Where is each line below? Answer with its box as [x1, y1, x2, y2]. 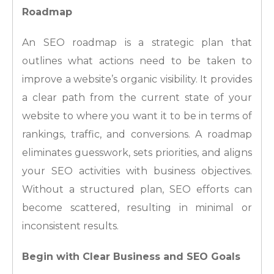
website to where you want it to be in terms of [22, 110, 252, 122]
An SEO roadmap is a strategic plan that [22, 37, 252, 49]
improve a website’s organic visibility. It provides [22, 73, 252, 86]
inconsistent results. [22, 220, 119, 232]
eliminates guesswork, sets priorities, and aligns [22, 147, 252, 159]
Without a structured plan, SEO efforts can [22, 183, 252, 196]
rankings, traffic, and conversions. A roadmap [22, 128, 252, 141]
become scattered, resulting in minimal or [22, 202, 252, 214]
